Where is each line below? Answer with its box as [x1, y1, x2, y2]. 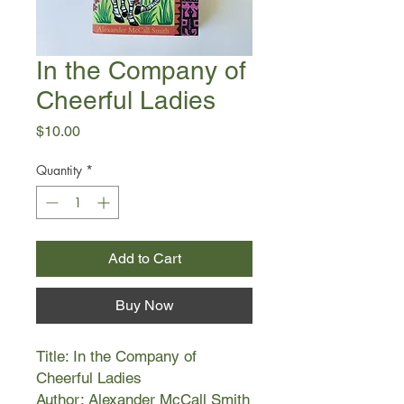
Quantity [36, 161, 82, 179]
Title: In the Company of [36, 347, 197, 365]
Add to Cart [107, 250, 181, 267]
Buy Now [115, 297, 174, 314]
